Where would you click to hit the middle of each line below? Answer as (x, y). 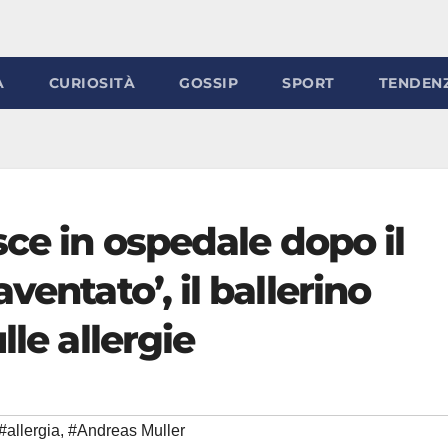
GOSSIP (208, 83)
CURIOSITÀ (91, 83)
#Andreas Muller (126, 430)
